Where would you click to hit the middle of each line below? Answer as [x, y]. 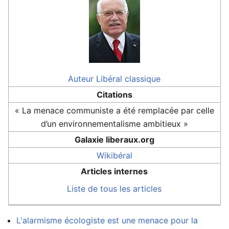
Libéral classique [128, 79]
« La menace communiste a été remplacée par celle [114, 110]
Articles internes [114, 171]
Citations [114, 95]
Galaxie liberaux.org [114, 140]
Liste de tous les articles [114, 189]
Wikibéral [114, 155]
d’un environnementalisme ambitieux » [114, 124]
